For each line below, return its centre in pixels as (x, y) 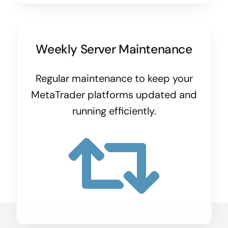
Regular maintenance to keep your (114, 79)
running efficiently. (114, 111)
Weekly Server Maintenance (114, 50)
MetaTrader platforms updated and (114, 95)
